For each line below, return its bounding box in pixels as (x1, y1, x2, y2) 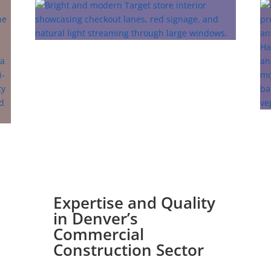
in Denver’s (53, 207, 139, 230)
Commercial (53, 223, 145, 246)
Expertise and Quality (53, 192, 216, 214)
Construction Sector (53, 239, 204, 261)
